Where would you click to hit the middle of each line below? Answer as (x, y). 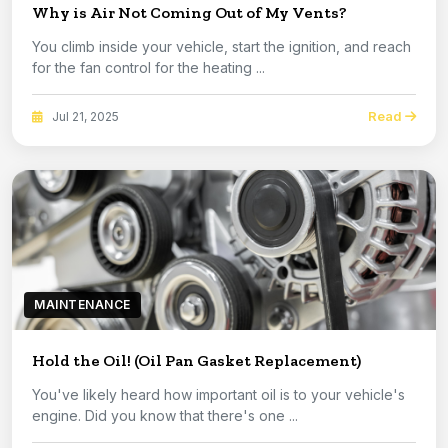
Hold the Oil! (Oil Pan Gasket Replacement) (196, 361)
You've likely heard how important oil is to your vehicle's (218, 395)
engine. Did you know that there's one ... (165, 416)
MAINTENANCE (82, 305)
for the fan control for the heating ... (148, 68)
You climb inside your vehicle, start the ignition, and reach (221, 47)
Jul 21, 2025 (84, 116)
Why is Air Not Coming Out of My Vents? (189, 13)
